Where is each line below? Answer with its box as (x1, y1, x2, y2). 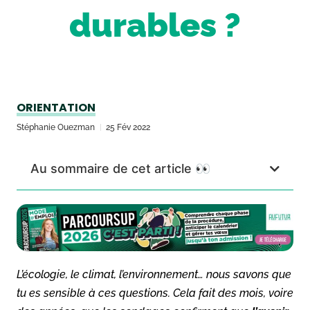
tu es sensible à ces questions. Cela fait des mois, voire (17, 286, 293, 300)
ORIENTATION (17, 100, 95, 116)
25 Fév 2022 (106, 122, 150, 132)
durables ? (69, 6, 241, 44)
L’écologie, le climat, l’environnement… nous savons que (17, 267, 291, 281)
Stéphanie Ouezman (17, 122, 95, 132)
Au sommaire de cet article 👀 (30, 161, 210, 176)
